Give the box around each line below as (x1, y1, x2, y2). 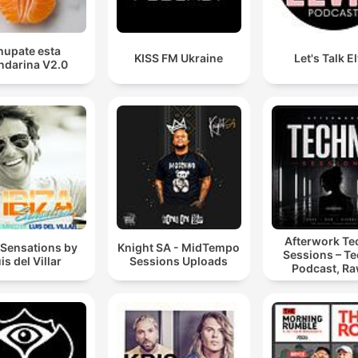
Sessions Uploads (129, 254, 229, 268)
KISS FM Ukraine (134, 50, 224, 65)
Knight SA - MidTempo (117, 241, 241, 255)
